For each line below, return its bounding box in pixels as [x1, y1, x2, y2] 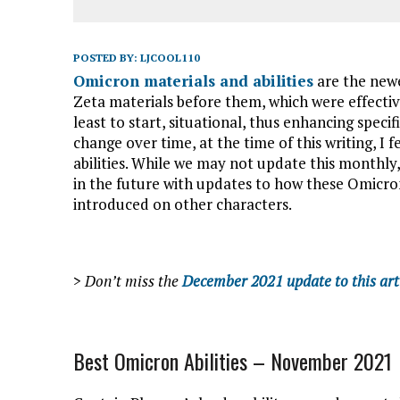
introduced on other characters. [73, 194, 292, 214]
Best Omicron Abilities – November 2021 [73, 345, 392, 377]
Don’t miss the [85, 271, 182, 291]
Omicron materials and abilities [73, 71, 313, 91]
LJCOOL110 [140, 51, 200, 64]
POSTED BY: [73, 51, 140, 64]
